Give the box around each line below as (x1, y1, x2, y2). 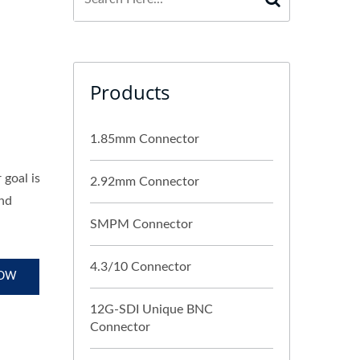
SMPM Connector (90, 218, 193, 231)
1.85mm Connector (90, 133, 199, 145)
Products (90, 79, 170, 105)
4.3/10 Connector (90, 260, 191, 273)
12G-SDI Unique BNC (90, 303, 213, 316)
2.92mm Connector (90, 175, 199, 188)
